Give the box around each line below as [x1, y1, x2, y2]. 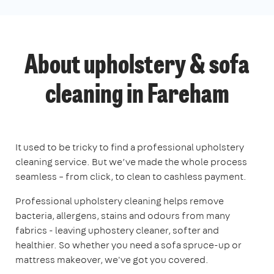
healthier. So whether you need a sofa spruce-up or [15, 239, 242, 251]
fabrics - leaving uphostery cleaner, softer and [15, 224, 219, 237]
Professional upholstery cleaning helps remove [15, 194, 224, 207]
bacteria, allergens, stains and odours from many [15, 209, 230, 222]
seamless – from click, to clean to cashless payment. [15, 170, 246, 183]
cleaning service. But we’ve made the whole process [15, 155, 247, 168]
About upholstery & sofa [24, 54, 250, 80]
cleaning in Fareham [45, 83, 229, 109]
